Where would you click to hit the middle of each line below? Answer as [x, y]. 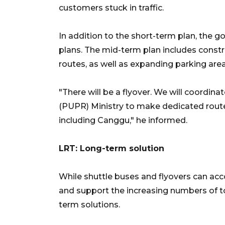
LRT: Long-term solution [111, 148]
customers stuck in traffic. [111, 8]
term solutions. [89, 204]
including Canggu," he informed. [123, 120]
